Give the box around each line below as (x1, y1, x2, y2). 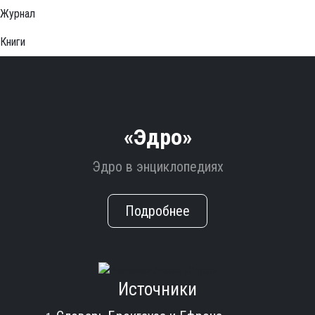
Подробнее (125, 202, 190, 219)
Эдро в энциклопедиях (91, 158, 224, 175)
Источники (118, 278, 197, 300)
